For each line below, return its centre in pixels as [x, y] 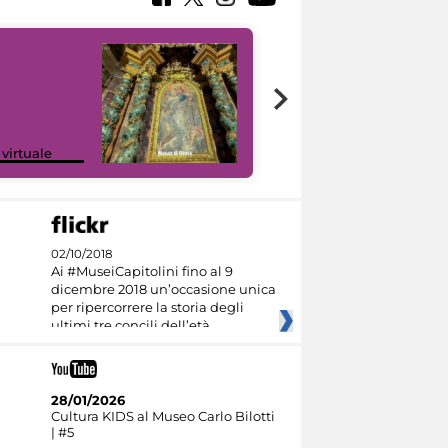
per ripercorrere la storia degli [147, 307]
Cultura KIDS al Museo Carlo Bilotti [162, 415]
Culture [317, 152]
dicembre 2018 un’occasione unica [163, 289]
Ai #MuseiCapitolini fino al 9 [141, 271]
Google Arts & [338, 136]
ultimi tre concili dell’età [130, 325]
